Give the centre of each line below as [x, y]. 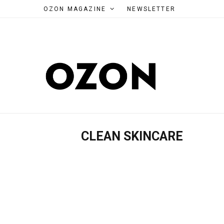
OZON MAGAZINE [75, 9]
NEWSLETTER [151, 9]
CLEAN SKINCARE [132, 136]
